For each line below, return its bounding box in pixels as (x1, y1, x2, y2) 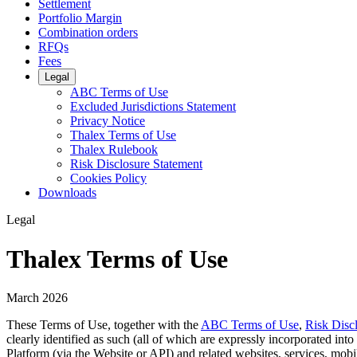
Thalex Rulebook (70, 143, 158, 157)
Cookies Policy (70, 171, 147, 186)
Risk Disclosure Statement (70, 157, 202, 171)
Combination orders (38, 25, 138, 40)
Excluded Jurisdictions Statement (70, 100, 236, 114)
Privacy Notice (70, 114, 145, 128)
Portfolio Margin (38, 11, 122, 25)
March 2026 (6, 290, 68, 304)
